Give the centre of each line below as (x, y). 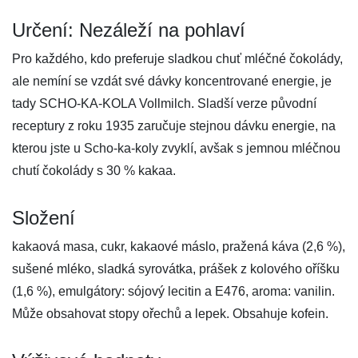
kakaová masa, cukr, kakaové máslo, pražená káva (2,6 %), (179, 247)
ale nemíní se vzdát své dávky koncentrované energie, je (172, 81)
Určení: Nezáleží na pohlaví (129, 30)
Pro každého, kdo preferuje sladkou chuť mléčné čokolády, (177, 59)
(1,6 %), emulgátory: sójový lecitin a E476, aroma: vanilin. (173, 291)
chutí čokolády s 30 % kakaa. (94, 171)
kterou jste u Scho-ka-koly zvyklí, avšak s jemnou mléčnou (176, 148)
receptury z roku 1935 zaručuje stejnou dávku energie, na (174, 126)
